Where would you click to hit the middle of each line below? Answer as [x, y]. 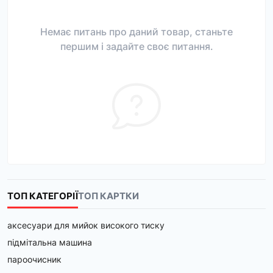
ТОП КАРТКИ [108, 196]
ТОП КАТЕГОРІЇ [43, 196]
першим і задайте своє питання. [136, 46]
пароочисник [34, 259]
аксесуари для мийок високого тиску [86, 225]
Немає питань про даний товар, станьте [136, 32]
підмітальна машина [50, 242]
